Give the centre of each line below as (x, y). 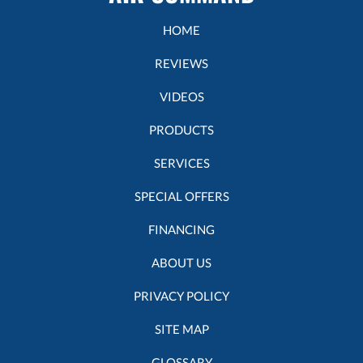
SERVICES (181, 162)
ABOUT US (181, 262)
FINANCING (181, 229)
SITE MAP (181, 329)
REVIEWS (181, 63)
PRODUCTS (181, 129)
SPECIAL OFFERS (181, 196)
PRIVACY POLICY (181, 295)
